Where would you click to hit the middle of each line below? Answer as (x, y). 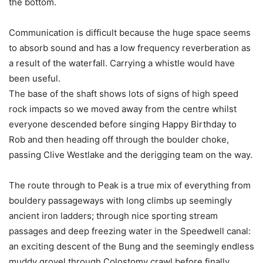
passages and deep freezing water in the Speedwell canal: (130, 231)
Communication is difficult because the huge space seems (130, 33)
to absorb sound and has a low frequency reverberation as (130, 48)
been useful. (35, 78)
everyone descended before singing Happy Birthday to (123, 124)
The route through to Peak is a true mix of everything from (130, 185)
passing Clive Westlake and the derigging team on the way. (131, 155)
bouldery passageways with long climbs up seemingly (120, 200)
